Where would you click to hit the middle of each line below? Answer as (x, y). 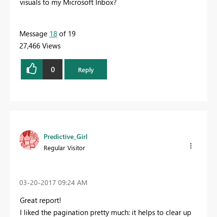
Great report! (40, 200)
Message (34, 34)
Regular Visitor (64, 148)
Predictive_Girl (66, 137)
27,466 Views (40, 46)
